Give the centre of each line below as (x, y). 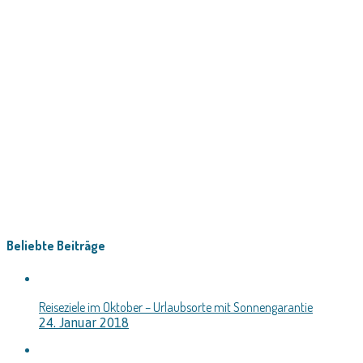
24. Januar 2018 (84, 322)
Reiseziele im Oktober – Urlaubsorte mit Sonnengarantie (176, 307)
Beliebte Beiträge (56, 246)
